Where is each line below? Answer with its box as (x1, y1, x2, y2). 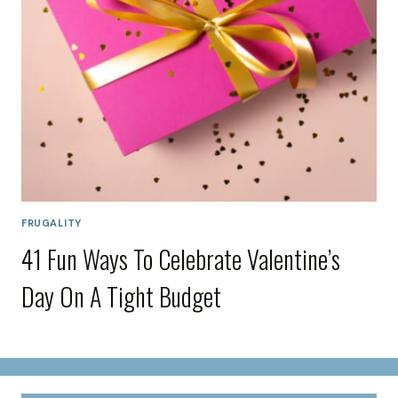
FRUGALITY (21, 217, 83, 229)
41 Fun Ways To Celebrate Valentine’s (21, 241, 340, 278)
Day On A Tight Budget (21, 278, 221, 315)
